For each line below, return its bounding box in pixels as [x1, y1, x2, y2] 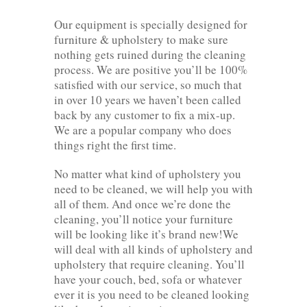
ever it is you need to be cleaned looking [54, 286, 249, 302]
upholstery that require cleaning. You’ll [54, 256, 245, 272]
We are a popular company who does [54, 121, 232, 138]
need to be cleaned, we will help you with [54, 180, 253, 197]
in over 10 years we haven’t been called [54, 91, 241, 108]
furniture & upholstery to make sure [54, 31, 228, 47]
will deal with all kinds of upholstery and [54, 241, 253, 257]
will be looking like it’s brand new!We [54, 225, 238, 242]
